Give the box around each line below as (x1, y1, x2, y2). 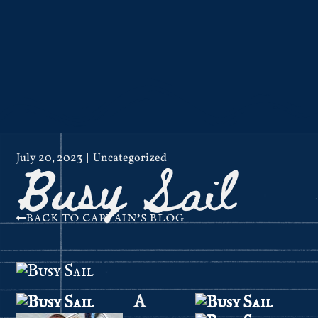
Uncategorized (93, 150, 168, 167)
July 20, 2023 (16, 150, 83, 167)
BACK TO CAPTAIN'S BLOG (26, 212, 185, 226)
